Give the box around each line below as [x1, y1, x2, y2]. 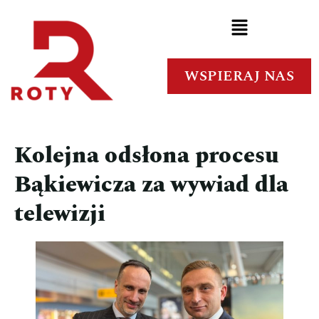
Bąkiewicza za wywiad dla [14, 167, 288, 202]
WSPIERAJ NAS [184, 66, 294, 88]
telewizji [14, 197, 105, 231]
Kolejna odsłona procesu [14, 138, 278, 173]
